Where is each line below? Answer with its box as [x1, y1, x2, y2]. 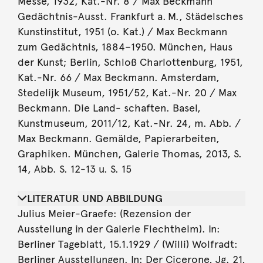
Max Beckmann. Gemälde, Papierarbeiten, [17, 131, 220, 145]
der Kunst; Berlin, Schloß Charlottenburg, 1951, [17, 55, 243, 69]
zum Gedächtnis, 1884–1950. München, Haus [17, 40, 232, 53]
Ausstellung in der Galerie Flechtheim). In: [17, 222, 220, 235]
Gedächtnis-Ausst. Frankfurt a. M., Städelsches [17, 9, 243, 23]
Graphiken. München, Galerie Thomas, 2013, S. [17, 147, 242, 160]
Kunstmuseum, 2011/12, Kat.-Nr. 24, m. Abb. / [17, 116, 241, 130]
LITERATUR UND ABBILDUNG [26, 191, 163, 205]
